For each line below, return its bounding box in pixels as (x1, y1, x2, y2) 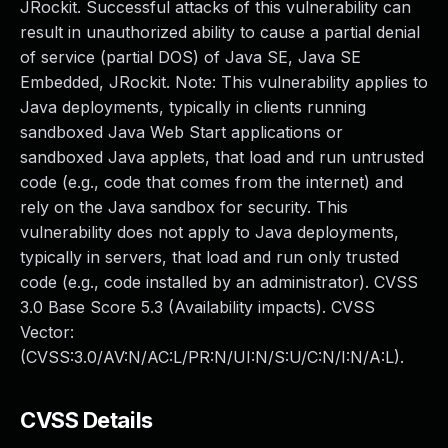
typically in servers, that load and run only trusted (20, 247, 399, 267)
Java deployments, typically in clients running (20, 97, 366, 117)
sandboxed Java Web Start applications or (20, 122, 343, 142)
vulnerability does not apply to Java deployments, (20, 222, 399, 242)
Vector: (20, 322, 74, 342)
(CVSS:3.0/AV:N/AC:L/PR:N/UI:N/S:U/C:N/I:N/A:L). (20, 347, 404, 367)
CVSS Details (20, 407, 153, 433)
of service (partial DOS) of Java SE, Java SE (20, 47, 361, 67)
